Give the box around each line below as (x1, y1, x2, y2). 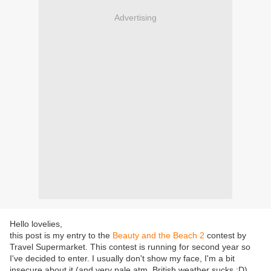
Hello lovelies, (10, 219, 62, 229)
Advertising (114, 12, 157, 22)
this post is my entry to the (10, 230, 113, 241)
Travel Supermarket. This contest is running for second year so (10, 242, 250, 252)
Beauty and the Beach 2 (113, 230, 204, 241)
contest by (204, 230, 246, 241)
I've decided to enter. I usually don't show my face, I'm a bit (10, 253, 235, 264)
